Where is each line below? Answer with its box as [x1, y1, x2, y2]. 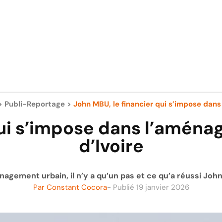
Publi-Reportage [4, 99, 65, 109]
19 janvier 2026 [136, 182, 189, 192]
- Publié [107, 182, 134, 192]
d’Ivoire [78, 134, 144, 158]
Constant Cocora [46, 182, 107, 192]
